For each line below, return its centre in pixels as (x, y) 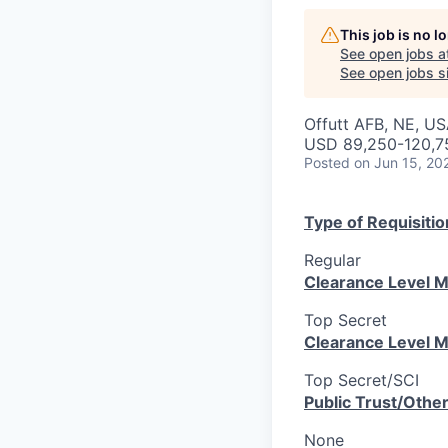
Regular (332, 260)
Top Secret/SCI (361, 380)
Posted (327, 163)
